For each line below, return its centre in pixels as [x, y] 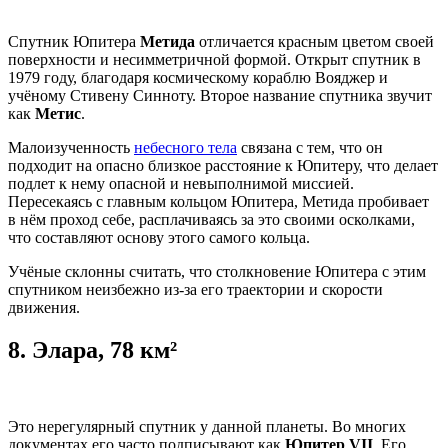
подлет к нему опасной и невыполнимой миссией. [181, 184]
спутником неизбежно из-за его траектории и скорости [195, 290]
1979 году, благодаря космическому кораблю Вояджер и [198, 78]
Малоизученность [71, 148]
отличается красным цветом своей [314, 42]
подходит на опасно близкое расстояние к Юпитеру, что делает [223, 166]
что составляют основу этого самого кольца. [159, 238]
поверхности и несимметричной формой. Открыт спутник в [214, 60]
